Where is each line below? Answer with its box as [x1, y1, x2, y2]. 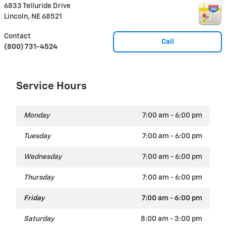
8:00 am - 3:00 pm [141, 215, 202, 223]
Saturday [24, 215, 54, 223]
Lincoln [4, 13, 28, 21]
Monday [24, 112, 49, 120]
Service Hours [16, 81, 87, 92]
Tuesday [24, 133, 50, 140]
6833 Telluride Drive [4, 3, 71, 10]
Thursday [24, 174, 54, 182]
